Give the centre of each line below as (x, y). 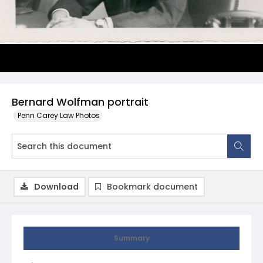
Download (56, 187)
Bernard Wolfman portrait (80, 102)
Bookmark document (152, 187)
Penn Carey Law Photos (59, 115)
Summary (131, 238)
